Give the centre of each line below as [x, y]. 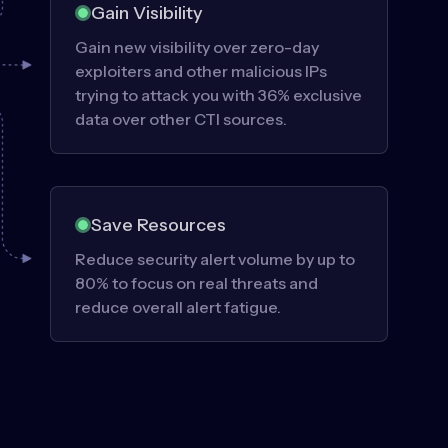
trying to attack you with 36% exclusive [218, 94]
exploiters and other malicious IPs [201, 70]
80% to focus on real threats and [196, 282]
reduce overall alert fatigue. [178, 306]
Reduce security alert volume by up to [215, 258]
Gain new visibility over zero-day [197, 46]
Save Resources [158, 224]
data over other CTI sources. [181, 118]
